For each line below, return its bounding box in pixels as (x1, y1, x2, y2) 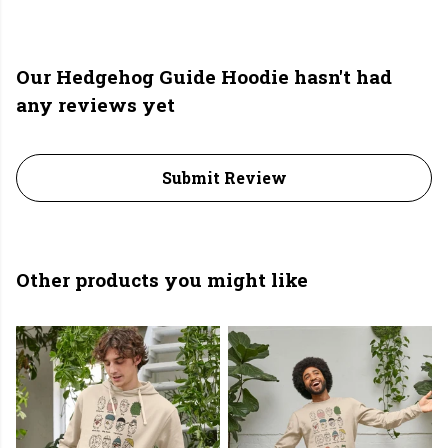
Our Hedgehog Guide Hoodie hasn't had (16, 64, 392, 90)
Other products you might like (16, 267, 308, 293)
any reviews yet (16, 92, 175, 118)
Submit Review (161, 167, 287, 189)
